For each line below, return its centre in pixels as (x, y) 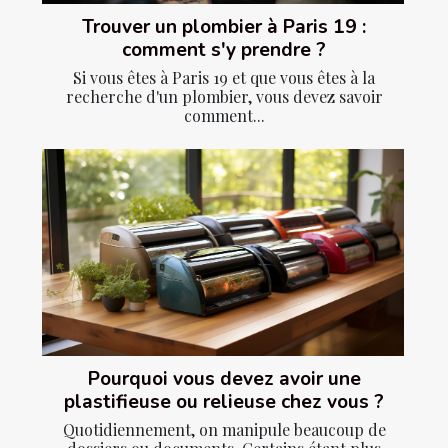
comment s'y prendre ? (224, 50)
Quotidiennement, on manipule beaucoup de (224, 429)
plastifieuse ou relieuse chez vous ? (224, 401)
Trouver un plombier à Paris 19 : (224, 27)
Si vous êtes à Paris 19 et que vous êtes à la (224, 78)
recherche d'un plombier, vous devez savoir (224, 97)
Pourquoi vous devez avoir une (224, 378)
